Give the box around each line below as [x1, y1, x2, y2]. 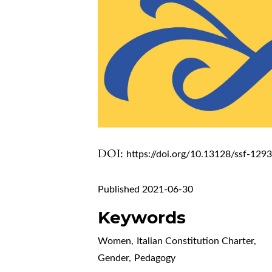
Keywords [98, 206, 186, 228]
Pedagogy [134, 253, 176, 263]
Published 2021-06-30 [98, 184, 194, 194]
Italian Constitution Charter [137, 236, 254, 246]
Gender [98, 253, 129, 263]
